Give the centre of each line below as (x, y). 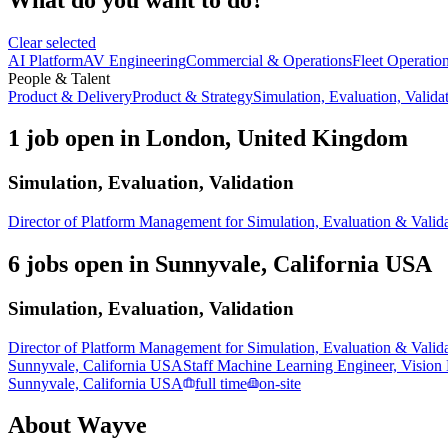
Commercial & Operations (269, 60)
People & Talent (59, 78)
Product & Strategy (192, 96)
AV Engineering (134, 60)
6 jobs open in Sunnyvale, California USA (220, 263)
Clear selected (52, 42)
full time (221, 383)
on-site (280, 383)
